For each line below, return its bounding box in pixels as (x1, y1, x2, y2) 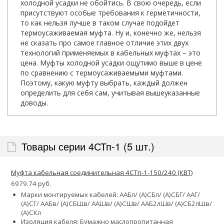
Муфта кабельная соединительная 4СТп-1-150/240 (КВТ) (11, 167, 193, 177)
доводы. (20, 97, 48, 107)
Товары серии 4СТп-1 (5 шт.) (18, 138, 154, 153)
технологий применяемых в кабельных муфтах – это (20, 47, 200, 57)
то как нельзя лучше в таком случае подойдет (20, 17, 179, 27)
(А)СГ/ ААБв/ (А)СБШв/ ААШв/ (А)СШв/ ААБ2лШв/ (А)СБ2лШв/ (21, 198, 212, 208)
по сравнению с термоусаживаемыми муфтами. (20, 67, 183, 77)
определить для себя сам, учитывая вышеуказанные (20, 87, 200, 97)
